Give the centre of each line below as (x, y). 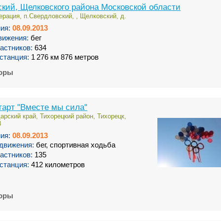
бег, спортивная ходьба (75, 145)
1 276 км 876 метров (64, 57)
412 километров (57, 165)
